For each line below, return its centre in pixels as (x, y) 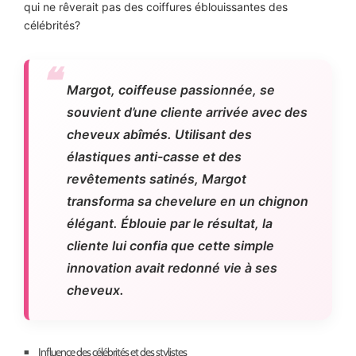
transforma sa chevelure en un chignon (188, 201)
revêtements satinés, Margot (157, 179)
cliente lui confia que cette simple (170, 246)
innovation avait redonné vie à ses (172, 268)
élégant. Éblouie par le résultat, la (170, 224)
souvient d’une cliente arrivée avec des (187, 112)
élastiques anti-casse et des (154, 157)
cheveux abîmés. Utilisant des (159, 135)
